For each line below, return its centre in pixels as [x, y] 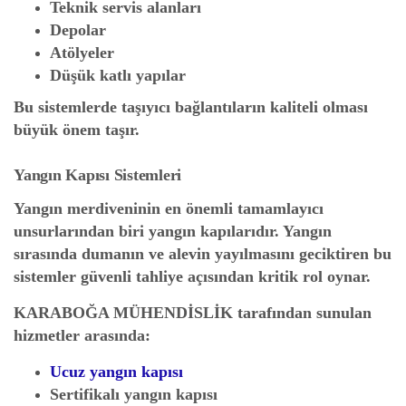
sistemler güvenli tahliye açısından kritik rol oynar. [192, 276]
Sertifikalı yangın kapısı [134, 394]
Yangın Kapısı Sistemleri [97, 175]
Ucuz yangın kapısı [116, 372]
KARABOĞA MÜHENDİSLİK [123, 313]
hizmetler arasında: [82, 335]
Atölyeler [82, 53]
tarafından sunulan [302, 313]
